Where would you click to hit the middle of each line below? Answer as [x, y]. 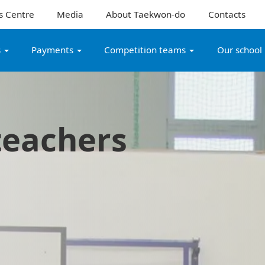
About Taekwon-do [146, 14]
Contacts [227, 14]
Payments [54, 50]
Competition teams [146, 50]
